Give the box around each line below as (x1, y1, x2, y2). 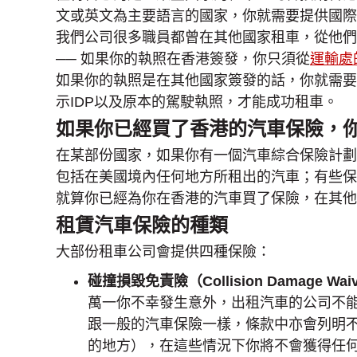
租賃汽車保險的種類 (56, 214, 228, 236)
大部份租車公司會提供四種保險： (56, 244, 271, 260)
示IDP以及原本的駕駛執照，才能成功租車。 (56, 94, 338, 110)
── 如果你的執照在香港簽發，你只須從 (56, 51, 310, 67)
